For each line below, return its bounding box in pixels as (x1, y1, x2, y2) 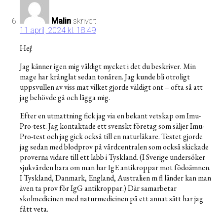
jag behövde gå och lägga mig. (20, 92, 110, 103)
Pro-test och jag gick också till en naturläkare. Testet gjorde (20, 131, 203, 142)
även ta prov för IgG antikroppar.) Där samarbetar (20, 183, 177, 194)
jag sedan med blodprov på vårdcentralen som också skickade (20, 142, 209, 152)
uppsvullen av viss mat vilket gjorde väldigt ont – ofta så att (20, 82, 203, 93)
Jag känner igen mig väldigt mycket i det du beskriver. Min (20, 61, 196, 72)
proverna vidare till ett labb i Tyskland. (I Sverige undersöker (20, 152, 205, 163)
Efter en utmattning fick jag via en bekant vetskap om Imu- (20, 110, 201, 121)
